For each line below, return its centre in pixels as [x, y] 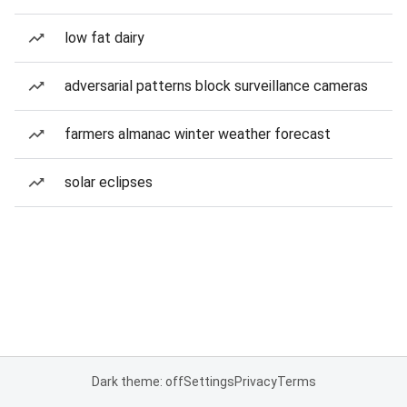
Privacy [255, 382]
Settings [208, 382]
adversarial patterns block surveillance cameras [216, 86]
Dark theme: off [137, 382]
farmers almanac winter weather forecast [198, 134]
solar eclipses [109, 182]
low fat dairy [104, 38]
